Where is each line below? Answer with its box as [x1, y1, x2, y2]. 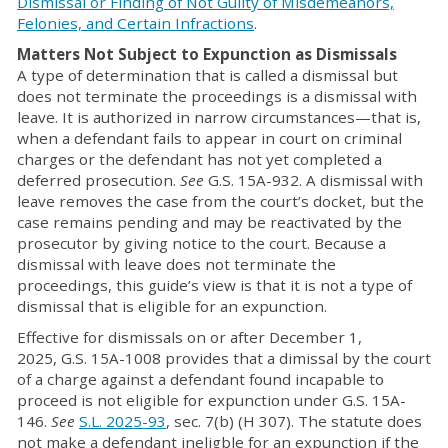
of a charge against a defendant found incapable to [17, 369, 384, 389]
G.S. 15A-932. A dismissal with [208, 170, 423, 190]
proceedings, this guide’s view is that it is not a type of [17, 275, 412, 295]
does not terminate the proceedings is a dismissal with [17, 86, 417, 106]
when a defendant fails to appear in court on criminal [17, 128, 402, 148]
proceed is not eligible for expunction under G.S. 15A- [17, 390, 406, 410]
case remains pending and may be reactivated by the [17, 212, 402, 232]
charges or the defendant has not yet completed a [17, 149, 382, 169]
